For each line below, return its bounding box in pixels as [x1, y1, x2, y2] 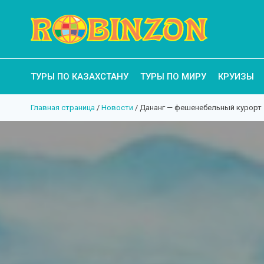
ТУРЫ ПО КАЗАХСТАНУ [31, 71, 128, 82]
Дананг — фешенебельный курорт [140, 103, 262, 112]
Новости [101, 103, 133, 112]
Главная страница [31, 103, 95, 112]
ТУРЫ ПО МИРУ [140, 71, 206, 82]
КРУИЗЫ [218, 71, 254, 82]
